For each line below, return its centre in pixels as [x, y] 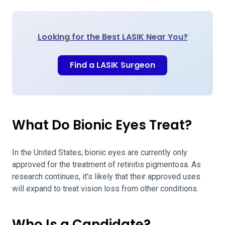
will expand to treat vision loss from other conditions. [106, 189]
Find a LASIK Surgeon [113, 65]
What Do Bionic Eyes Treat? [102, 125]
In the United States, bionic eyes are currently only [100, 152]
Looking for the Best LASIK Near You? [113, 37]
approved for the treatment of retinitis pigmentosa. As [106, 164]
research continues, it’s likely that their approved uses [106, 177]
